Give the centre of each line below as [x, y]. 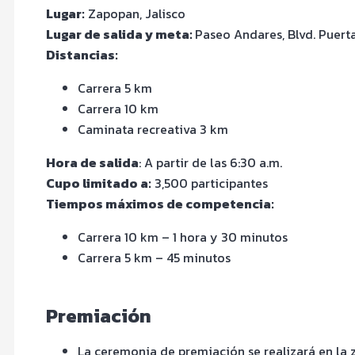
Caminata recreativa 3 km [153, 129]
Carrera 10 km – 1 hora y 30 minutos [183, 237]
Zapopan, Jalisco [135, 13]
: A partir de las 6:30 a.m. [210, 162]
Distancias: [82, 54]
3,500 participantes [210, 183]
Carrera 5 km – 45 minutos [154, 257]
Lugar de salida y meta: [120, 34]
